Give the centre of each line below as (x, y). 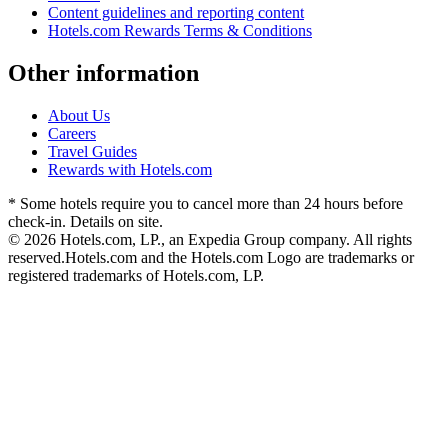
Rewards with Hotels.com (130, 169)
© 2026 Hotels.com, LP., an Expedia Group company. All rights (210, 239)
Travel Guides (92, 151)
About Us (79, 115)
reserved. (36, 257)
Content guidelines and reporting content (176, 13)
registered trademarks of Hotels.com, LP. (136, 275)
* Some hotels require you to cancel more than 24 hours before (205, 203)
